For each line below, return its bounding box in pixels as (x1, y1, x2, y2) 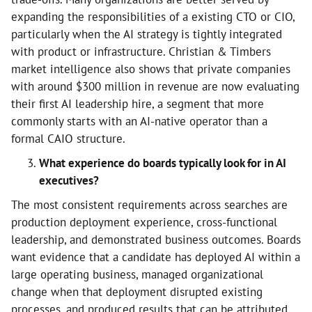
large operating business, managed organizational (11, 267, 263, 282)
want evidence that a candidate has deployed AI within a (11, 249, 300, 265)
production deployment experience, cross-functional (11, 214, 277, 230)
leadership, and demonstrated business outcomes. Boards (11, 232, 301, 247)
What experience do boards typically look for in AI (39, 155, 286, 171)
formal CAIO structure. (11, 131, 128, 146)
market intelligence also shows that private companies (11, 61, 290, 77)
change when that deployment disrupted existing (11, 284, 263, 299)
